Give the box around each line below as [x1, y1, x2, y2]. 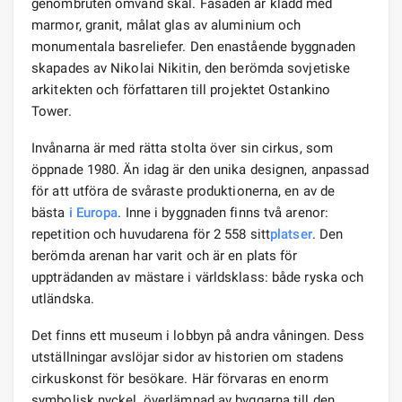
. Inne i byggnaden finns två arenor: [118, 204, 329, 221]
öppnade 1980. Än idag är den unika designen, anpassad [31, 161, 370, 178]
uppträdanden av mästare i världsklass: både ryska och [31, 268, 364, 285]
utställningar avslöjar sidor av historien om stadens [31, 348, 345, 365]
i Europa [68, 204, 118, 221]
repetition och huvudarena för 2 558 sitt [31, 225, 271, 242]
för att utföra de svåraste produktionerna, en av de [31, 182, 336, 199]
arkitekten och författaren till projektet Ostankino [31, 81, 331, 98]
